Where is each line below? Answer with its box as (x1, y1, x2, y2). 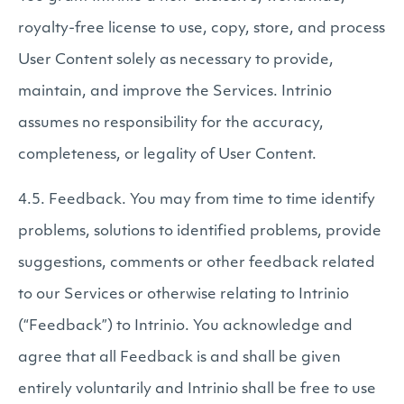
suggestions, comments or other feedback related (18, 256, 375, 271)
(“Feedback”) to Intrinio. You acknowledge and (18, 319, 353, 334)
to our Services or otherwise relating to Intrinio (18, 288, 349, 302)
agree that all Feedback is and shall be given (18, 351, 341, 365)
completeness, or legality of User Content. (18, 148, 317, 162)
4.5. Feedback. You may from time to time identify (18, 193, 375, 207)
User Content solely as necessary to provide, (18, 53, 334, 68)
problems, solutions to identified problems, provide (18, 225, 381, 239)
